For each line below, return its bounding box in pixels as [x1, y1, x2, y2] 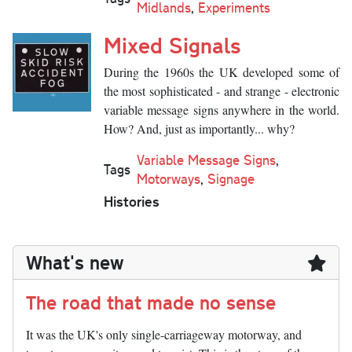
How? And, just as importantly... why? [104, 120, 295, 137]
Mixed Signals [104, 30, 241, 60]
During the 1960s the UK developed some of [104, 64, 339, 81]
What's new [26, 249, 124, 276]
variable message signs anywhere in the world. [104, 101, 339, 119]
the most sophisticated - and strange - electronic [104, 82, 339, 100]
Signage [207, 170, 255, 189]
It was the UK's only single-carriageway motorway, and [26, 326, 302, 343]
